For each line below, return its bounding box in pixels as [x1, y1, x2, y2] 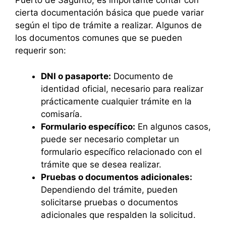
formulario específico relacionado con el [41, 146, 202, 157]
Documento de [111, 71, 173, 81]
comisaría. [41, 108, 82, 119]
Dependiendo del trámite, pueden [41, 184, 178, 195]
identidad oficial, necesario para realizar [41, 83, 203, 94]
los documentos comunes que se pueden [15, 33, 182, 43]
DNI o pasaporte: [41, 71, 111, 81]
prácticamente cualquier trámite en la [41, 96, 192, 106]
